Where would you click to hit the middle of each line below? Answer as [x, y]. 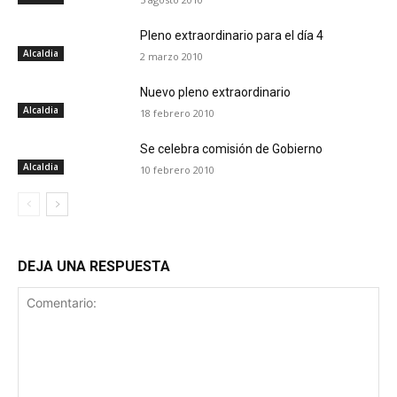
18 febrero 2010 [178, 113]
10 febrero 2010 [178, 170]
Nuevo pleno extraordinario [216, 93]
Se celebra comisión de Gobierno [232, 149]
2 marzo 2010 [172, 57]
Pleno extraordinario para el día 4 [232, 36]
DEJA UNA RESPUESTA [94, 267]
